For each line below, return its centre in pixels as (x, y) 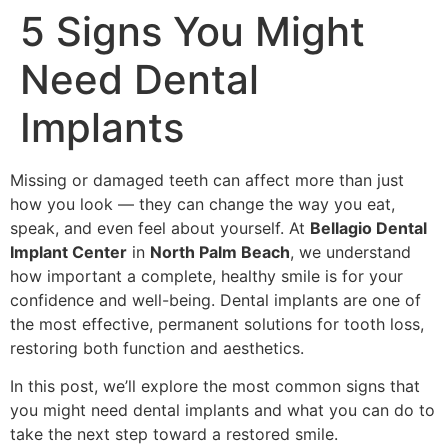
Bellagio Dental (368, 228)
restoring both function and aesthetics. (157, 348)
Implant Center (68, 252)
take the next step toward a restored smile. (174, 434)
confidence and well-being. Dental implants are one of (215, 300)
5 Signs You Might (192, 31)
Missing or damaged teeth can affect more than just (207, 180)
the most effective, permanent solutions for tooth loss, (217, 324)
